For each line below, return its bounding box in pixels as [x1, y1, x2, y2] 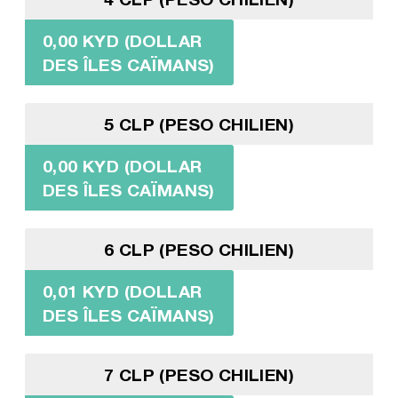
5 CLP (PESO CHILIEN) [103, 113, 294, 134]
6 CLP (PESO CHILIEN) [103, 238, 294, 259]
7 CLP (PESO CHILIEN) [103, 363, 294, 385]
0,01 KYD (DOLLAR [42, 280, 203, 301]
